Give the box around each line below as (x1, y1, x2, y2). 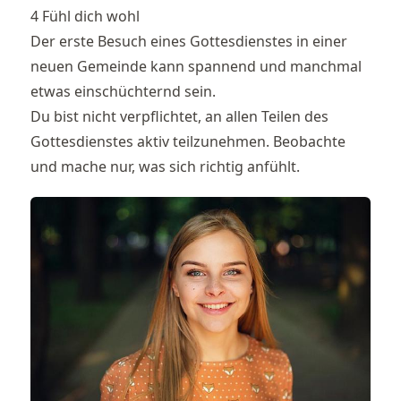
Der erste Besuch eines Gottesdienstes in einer (30, 30, 347, 51)
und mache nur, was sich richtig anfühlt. (30, 156, 300, 176)
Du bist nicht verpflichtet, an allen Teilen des (30, 106, 328, 126)
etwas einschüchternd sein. (30, 81, 216, 101)
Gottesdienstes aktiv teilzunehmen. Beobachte (30, 131, 346, 151)
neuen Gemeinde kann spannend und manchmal (30, 55, 362, 76)
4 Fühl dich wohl (30, 5, 140, 26)
